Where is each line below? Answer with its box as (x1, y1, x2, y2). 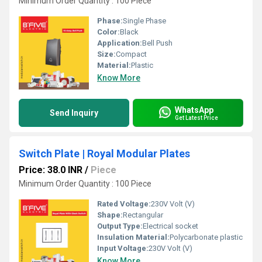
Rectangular (123, 211, 163, 219)
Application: (97, 39, 142, 47)
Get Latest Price (175, 114, 218, 121)
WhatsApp (175, 105, 213, 115)
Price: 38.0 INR (19, 164, 82, 175)
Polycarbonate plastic (170, 233, 243, 242)
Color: (97, 27, 120, 36)
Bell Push (142, 39, 173, 47)
